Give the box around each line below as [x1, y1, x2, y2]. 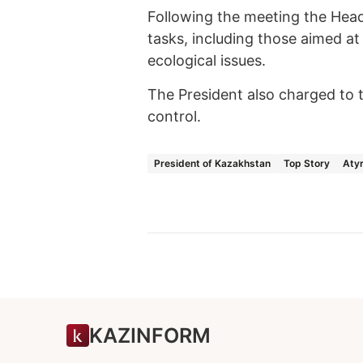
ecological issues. [147, 52, 266, 70]
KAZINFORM [89, 322, 211, 348]
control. [147, 108, 201, 126]
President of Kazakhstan [154, 157, 271, 170]
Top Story [284, 157, 330, 170]
